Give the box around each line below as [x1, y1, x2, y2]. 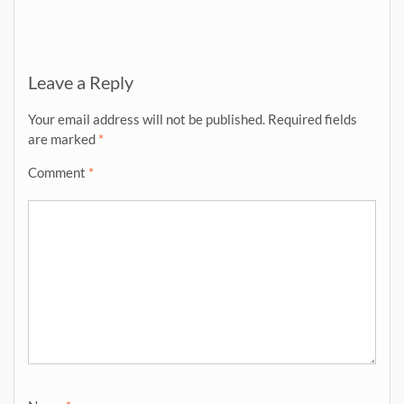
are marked [28, 130, 98, 147]
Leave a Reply [28, 70, 133, 93]
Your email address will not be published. [28, 110, 265, 127]
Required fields [268, 110, 357, 127]
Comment [28, 163, 88, 180]
